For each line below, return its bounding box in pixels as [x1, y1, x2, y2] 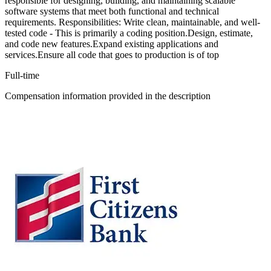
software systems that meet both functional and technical [5, 5, 219, 16]
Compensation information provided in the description [5, 90, 211, 101]
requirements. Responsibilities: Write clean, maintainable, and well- [5, 16, 260, 27]
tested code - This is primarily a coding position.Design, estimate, [5, 27, 253, 38]
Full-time [5, 70, 39, 80]
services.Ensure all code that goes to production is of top [5, 49, 219, 60]
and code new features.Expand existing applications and [5, 38, 218, 49]
